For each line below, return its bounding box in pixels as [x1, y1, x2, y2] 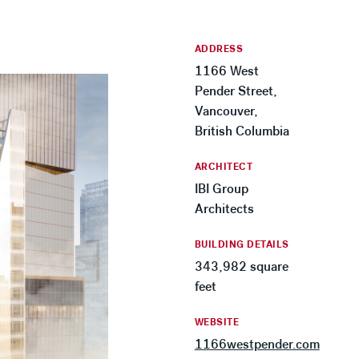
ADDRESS [194, 42, 244, 55]
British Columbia [194, 123, 289, 139]
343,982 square [194, 259, 288, 274]
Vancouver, [194, 103, 258, 119]
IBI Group [194, 181, 248, 196]
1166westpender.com [194, 337, 320, 352]
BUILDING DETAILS [194, 238, 289, 251]
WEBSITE [194, 316, 240, 329]
